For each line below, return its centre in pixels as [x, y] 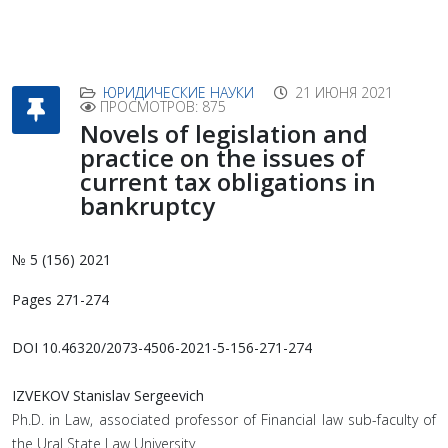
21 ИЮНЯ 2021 [344, 92]
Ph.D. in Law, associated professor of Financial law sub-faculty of [224, 419]
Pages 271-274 [60, 299]
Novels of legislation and [224, 133]
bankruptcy [147, 205]
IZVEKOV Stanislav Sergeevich [108, 395]
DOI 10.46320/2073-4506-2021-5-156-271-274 [162, 347]
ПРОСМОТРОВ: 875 [163, 106]
